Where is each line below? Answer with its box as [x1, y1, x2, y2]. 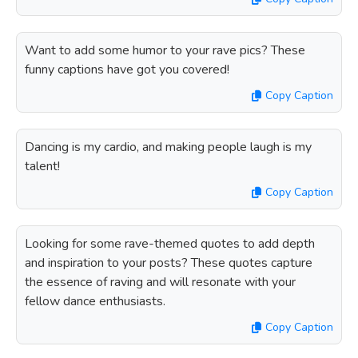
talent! [25, 157, 60, 175]
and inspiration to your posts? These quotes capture [25, 254, 312, 272]
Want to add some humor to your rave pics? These [25, 42, 305, 59]
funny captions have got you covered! [25, 61, 229, 78]
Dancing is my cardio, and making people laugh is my [25, 138, 312, 156]
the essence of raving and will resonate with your [25, 273, 296, 291]
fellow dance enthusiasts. [25, 292, 165, 310]
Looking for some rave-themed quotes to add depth [25, 235, 315, 253]
